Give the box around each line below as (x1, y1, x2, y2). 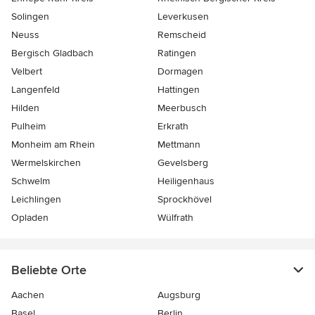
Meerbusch (157, 102, 207, 115)
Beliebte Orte (11, 262, 86, 278)
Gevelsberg (157, 157, 208, 169)
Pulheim (11, 120, 46, 133)
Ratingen (157, 47, 196, 60)
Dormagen (157, 65, 203, 78)
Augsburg (157, 289, 200, 302)
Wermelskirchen (11, 157, 81, 169)
